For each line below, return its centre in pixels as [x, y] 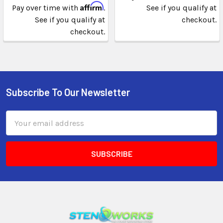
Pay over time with [46, 8]
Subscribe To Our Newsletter [68, 92]
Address [21, 128]
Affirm [92, 6]
